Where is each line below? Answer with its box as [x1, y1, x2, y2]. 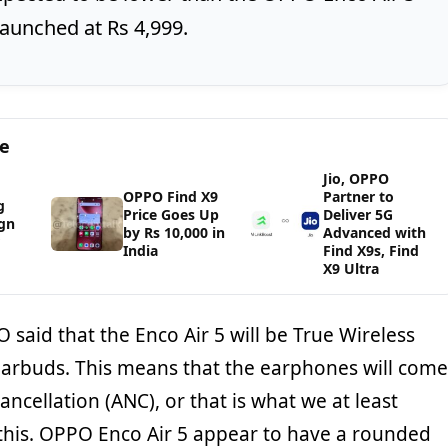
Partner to [323, 186, 395, 206]
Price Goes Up [123, 204, 220, 224]
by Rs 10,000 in [123, 222, 226, 242]
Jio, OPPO [323, 168, 390, 188]
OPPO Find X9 [123, 186, 219, 206]
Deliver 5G [323, 204, 394, 224]
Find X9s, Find [323, 240, 420, 260]
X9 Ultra [323, 258, 380, 278]
